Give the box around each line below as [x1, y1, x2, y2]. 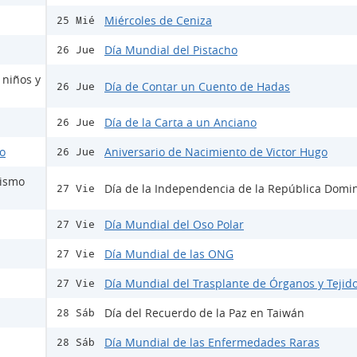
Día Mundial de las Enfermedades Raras [104, 335, 320, 351]
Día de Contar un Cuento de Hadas [104, 78, 290, 94]
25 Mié [57, 14, 95, 27]
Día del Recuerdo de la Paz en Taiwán [104, 305, 304, 321]
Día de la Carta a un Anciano [104, 115, 257, 131]
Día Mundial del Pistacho [104, 42, 237, 58]
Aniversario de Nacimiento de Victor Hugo [104, 144, 328, 160]
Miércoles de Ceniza [104, 13, 212, 29]
